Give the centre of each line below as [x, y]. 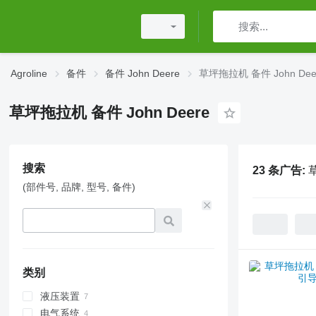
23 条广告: [280, 170]
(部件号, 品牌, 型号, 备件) [79, 187]
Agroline [29, 73]
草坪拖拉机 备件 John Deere [109, 113]
